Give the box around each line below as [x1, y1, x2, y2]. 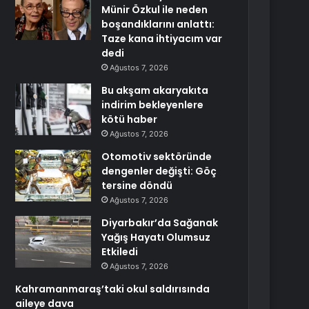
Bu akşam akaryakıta [101, 83, 209, 97]
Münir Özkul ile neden [101, 3, 208, 17]
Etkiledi [101, 245, 139, 259]
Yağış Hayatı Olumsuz [101, 230, 211, 244]
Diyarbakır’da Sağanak [101, 216, 219, 230]
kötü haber [101, 112, 158, 126]
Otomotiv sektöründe [101, 150, 212, 163]
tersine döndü [101, 179, 173, 192]
